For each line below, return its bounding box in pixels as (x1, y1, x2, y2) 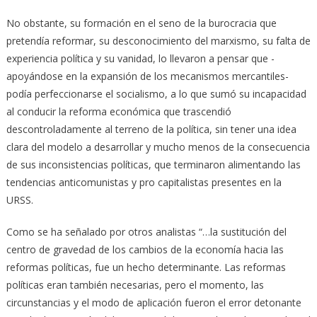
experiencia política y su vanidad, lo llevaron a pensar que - (6, 51, 275, 65)
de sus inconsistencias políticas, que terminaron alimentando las (6, 157, 301, 171)
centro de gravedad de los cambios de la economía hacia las (6, 242, 284, 256)
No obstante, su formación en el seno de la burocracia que (6, 16, 277, 30)
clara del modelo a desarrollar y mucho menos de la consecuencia (6, 139, 310, 154)
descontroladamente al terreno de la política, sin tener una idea (6, 122, 296, 136)
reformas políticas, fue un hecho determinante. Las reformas (6, 260, 286, 274)
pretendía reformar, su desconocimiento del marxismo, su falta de (6, 33, 311, 47)
